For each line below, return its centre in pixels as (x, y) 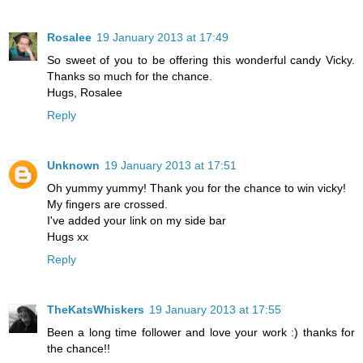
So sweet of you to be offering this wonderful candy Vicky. (201, 60)
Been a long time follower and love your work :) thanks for (201, 333)
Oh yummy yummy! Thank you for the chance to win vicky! (196, 188)
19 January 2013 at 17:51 (171, 166)
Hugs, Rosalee (85, 93)
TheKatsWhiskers (96, 310)
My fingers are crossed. (107, 205)
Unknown (73, 166)
